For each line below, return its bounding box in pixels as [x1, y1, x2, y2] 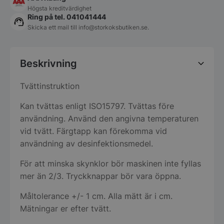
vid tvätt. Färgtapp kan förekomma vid [20, 125, 167, 136]
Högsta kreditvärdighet [27, 4, 91, 12]
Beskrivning [20, 57, 77, 69]
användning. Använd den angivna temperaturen [20, 113, 198, 123]
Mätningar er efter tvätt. [20, 203, 111, 213]
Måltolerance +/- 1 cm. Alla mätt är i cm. [20, 190, 172, 201]
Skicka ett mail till [27, 23, 78, 31]
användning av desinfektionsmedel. [20, 138, 153, 148]
